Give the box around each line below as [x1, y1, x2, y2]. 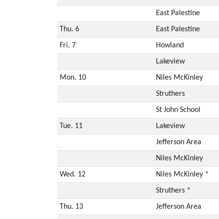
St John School [155, 106, 200, 114]
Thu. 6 [59, 25, 79, 33]
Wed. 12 [59, 170, 86, 178]
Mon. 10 [59, 73, 86, 82]
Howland [155, 41, 184, 49]
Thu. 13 [59, 202, 83, 211]
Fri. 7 [59, 41, 76, 49]
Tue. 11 [59, 122, 83, 130]
